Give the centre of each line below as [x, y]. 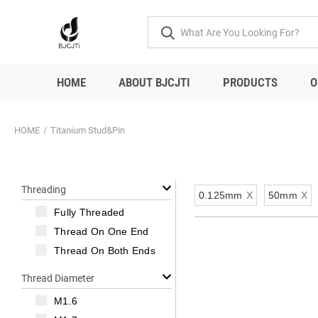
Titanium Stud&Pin [87, 130]
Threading [44, 190]
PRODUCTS [250, 82]
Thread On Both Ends [105, 251]
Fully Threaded [89, 212]
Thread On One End [102, 231]
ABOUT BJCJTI [154, 82]
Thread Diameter [58, 278]
